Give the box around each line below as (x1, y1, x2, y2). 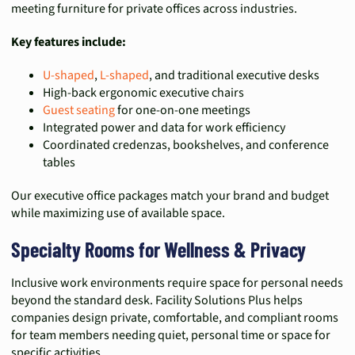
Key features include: (11, 33, 126, 51)
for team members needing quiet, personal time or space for (11, 326, 330, 344)
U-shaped (43, 67, 94, 84)
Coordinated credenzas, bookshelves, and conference (43, 136, 329, 154)
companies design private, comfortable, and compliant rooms (11, 309, 338, 326)
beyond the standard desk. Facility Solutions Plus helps (11, 292, 303, 309)
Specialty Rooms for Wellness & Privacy (11, 237, 306, 261)
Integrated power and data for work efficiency (43, 119, 285, 136)
